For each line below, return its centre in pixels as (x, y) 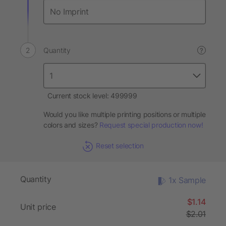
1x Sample (187, 180)
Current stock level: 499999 (92, 96)
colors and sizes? (71, 125)
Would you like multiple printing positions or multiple (125, 114)
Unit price (38, 207)
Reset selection (120, 146)
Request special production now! (151, 125)
